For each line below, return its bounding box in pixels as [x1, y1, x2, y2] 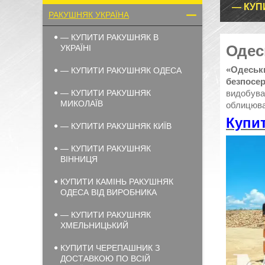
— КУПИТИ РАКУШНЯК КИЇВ [60, 121, 172, 131]
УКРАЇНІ [60, 43, 91, 53]
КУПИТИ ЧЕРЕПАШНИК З [60, 243, 160, 253]
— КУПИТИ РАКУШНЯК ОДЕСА [60, 66, 182, 75]
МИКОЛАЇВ [60, 99, 103, 108]
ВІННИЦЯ [60, 154, 98, 164]
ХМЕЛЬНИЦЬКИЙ [60, 221, 128, 230]
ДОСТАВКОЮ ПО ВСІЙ [60, 254, 150, 263]
